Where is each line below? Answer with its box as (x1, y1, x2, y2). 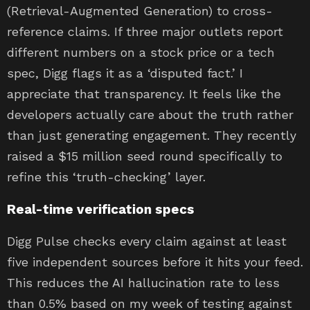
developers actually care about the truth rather (7, 107, 293, 122)
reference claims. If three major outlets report (7, 24, 283, 39)
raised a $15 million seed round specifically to (7, 149, 282, 164)
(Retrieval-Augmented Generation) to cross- (7, 3, 273, 19)
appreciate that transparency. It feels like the (7, 86, 281, 102)
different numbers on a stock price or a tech (7, 45, 275, 60)
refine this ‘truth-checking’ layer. (7, 170, 206, 185)
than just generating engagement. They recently (7, 128, 296, 143)
